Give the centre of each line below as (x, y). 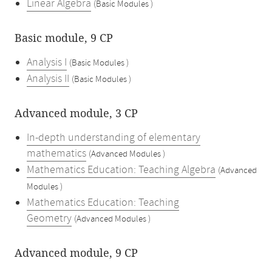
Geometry (49, 219)
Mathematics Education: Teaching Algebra (121, 170)
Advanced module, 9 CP (76, 253)
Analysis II (48, 79)
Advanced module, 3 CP (76, 114)
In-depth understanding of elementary (114, 138)
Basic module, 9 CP (64, 38)
